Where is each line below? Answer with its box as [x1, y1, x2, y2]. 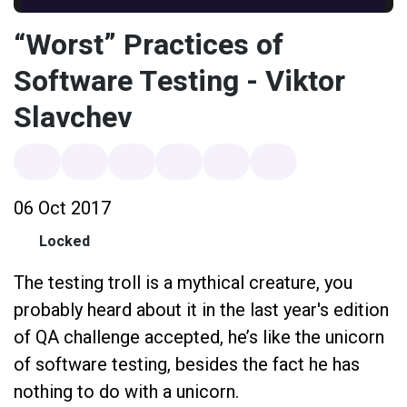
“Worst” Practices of [14, 24, 283, 67]
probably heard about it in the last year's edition [14, 299, 389, 321]
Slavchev [14, 96, 132, 140]
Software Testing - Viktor [14, 60, 345, 104]
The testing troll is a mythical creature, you [14, 272, 352, 293]
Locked [39, 231, 90, 253]
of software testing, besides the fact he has [14, 353, 360, 375]
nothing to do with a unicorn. [14, 381, 239, 402]
